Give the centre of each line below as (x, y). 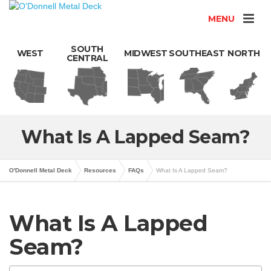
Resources (100, 170)
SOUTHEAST (197, 53)
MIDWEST (146, 53)
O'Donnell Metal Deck (41, 170)
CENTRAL (87, 58)
